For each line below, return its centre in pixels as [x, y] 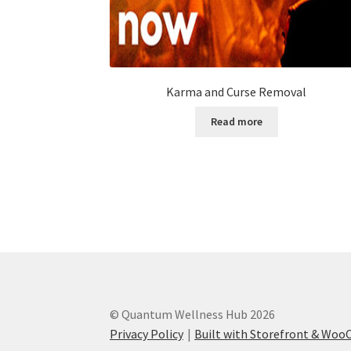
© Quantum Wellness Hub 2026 [193, 315]
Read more [236, 122]
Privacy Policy [147, 334]
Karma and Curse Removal [237, 92]
